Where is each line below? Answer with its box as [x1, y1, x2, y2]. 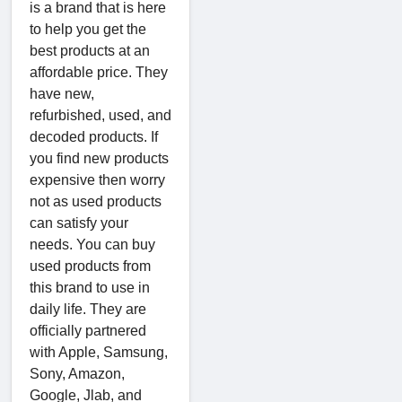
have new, [30, 85, 94, 101]
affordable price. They [30, 64, 168, 80]
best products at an [30, 42, 150, 58]
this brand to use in [30, 279, 150, 295]
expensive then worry [30, 171, 165, 188]
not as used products [30, 193, 162, 209]
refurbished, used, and [30, 107, 171, 123]
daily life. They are [30, 301, 146, 317]
